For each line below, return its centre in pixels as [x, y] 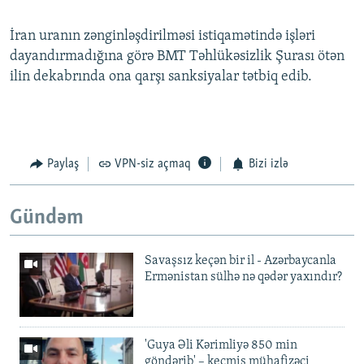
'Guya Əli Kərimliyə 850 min [221, 346]
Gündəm [47, 218]
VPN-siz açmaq [153, 165]
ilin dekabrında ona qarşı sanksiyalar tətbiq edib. [161, 77]
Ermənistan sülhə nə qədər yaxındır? [243, 277]
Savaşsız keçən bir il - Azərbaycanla [240, 261]
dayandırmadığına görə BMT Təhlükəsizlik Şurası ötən [177, 57]
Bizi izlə [268, 165]
